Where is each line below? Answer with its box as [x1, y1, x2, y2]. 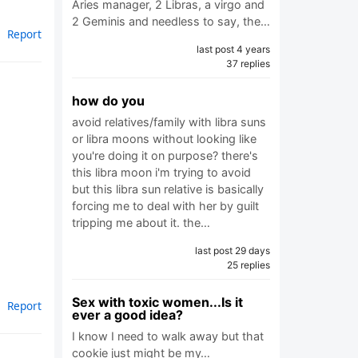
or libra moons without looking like [72, 132, 257, 145]
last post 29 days [195, 245, 270, 257]
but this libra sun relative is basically [72, 182, 264, 196]
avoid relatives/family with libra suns [72, 115, 266, 129]
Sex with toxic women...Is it [72, 294, 243, 310]
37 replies [226, 58, 270, 70]
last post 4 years [197, 43, 270, 55]
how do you [72, 93, 145, 109]
